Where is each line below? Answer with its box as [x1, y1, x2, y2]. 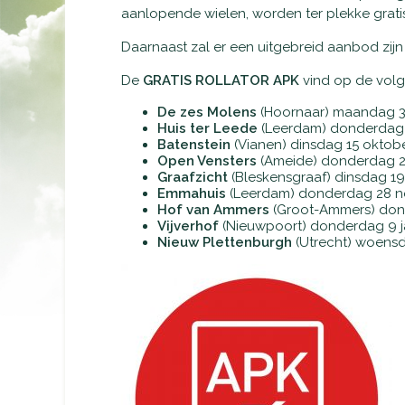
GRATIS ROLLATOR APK [143, 72, 299, 89]
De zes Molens [157, 104, 257, 120]
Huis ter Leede [157, 120, 261, 137]
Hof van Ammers [157, 202, 273, 218]
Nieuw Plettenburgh [157, 234, 296, 250]
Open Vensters [157, 153, 260, 169]
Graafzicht [157, 169, 231, 185]
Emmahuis [157, 185, 230, 202]
